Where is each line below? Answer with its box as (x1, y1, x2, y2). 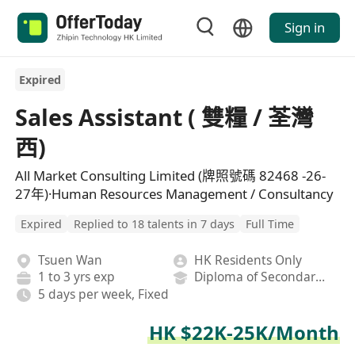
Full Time (245, 216, 294, 231)
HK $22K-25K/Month (148, 319, 339, 346)
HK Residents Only (194, 250, 303, 269)
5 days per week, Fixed (37, 284, 169, 303)
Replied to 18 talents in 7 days (73, 216, 235, 231)
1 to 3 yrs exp (37, 268, 115, 286)
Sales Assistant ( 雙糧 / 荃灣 (15, 101, 315, 132)
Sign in (284, 18, 325, 37)
